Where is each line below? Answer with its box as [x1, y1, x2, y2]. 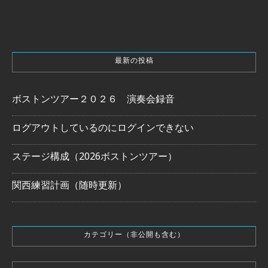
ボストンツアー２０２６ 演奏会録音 [12, 92, 175, 111]
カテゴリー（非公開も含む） [83, 229, 185, 243]
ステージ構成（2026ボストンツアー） [12, 149, 177, 169]
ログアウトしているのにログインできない [12, 120, 194, 140]
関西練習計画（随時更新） [12, 178, 127, 197]
